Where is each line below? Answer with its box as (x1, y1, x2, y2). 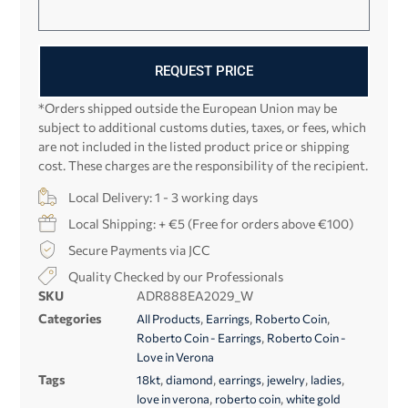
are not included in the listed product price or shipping (38, 138, 351, 154)
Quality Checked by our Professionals (68, 268, 284, 284)
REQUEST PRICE (155, 62, 253, 79)
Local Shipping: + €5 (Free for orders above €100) (68, 215, 354, 231)
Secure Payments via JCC (68, 241, 211, 258)
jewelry (267, 372, 306, 387)
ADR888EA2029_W (137, 287, 254, 303)
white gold (286, 391, 342, 406)
